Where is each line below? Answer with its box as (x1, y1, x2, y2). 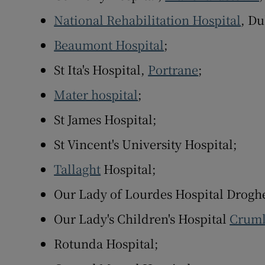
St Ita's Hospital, (54, 61, 148, 79)
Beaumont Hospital (54, 36, 164, 54)
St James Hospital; (54, 111, 157, 128)
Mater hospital (54, 86, 138, 104)
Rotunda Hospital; (54, 235, 159, 253)
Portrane (148, 61, 199, 79)
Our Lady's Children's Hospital (54, 210, 230, 228)
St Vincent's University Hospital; (54, 135, 238, 153)
